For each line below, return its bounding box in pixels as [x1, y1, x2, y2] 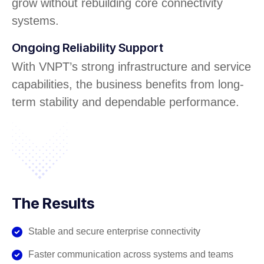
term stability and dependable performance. [12, 95, 239, 108]
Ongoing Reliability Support [12, 40, 163, 55]
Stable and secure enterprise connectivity [28, 226, 200, 236]
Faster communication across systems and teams [28, 249, 233, 259]
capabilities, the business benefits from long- [12, 77, 244, 91]
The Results [12, 194, 94, 212]
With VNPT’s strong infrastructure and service [12, 60, 251, 73]
